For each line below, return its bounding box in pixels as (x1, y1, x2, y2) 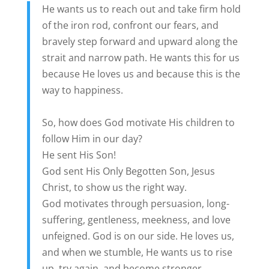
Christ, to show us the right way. (41, 181, 187, 195)
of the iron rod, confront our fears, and (41, 19, 219, 32)
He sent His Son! (41, 148, 116, 162)
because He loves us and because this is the (41, 67, 240, 81)
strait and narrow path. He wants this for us (41, 51, 240, 65)
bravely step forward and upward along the (41, 35, 238, 49)
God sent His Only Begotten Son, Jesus (41, 165, 215, 178)
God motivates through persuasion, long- (41, 197, 229, 211)
